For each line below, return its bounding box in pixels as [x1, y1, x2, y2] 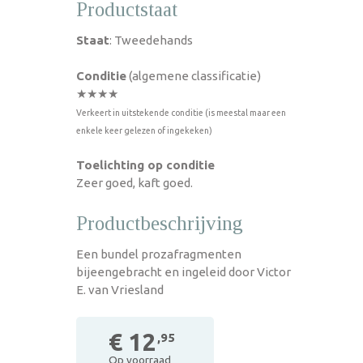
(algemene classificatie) [126, 68, 261, 83]
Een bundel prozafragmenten [76, 246, 241, 261]
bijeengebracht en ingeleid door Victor [76, 264, 291, 279]
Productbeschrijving [76, 211, 243, 234]
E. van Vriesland [76, 282, 164, 297]
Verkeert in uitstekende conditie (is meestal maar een [76, 107, 286, 117]
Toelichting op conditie [76, 157, 215, 172]
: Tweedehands [109, 32, 193, 47]
